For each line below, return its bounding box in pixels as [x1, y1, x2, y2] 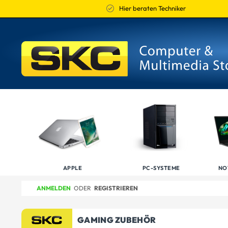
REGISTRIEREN [94, 184, 138, 192]
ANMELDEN [37, 184, 71, 192]
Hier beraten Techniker [119, 4, 186, 12]
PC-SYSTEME [142, 164, 180, 172]
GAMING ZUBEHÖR [77, 215, 156, 225]
